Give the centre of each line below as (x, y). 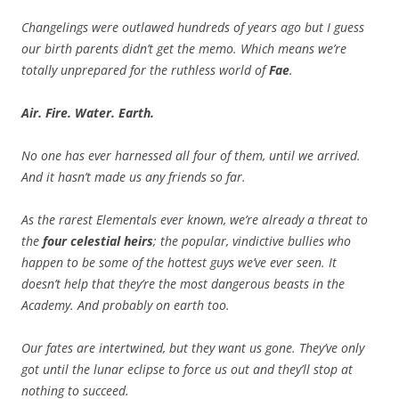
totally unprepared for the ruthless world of (145, 70)
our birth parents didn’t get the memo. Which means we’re (184, 49)
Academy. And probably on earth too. (126, 305)
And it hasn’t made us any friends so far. (134, 177)
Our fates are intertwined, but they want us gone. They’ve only (193, 348)
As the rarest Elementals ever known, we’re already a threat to (195, 220)
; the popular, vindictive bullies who (252, 241)
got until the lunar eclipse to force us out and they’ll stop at (187, 370)
